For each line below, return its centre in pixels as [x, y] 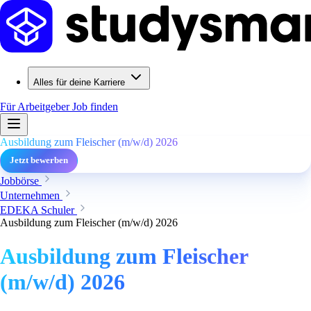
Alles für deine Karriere [79, 82]
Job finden [95, 107]
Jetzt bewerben [39, 160]
